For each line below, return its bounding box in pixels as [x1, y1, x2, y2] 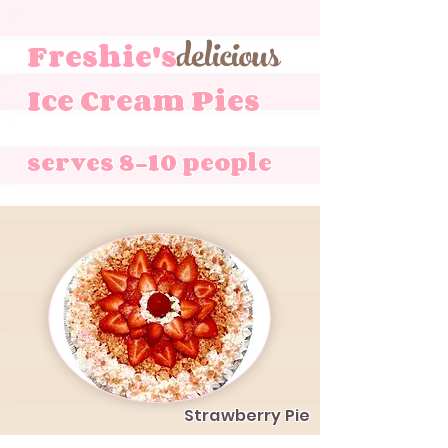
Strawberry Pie [184, 404, 311, 427]
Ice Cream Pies [27, 78, 260, 122]
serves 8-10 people [27, 143, 278, 180]
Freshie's [27, 34, 279, 78]
